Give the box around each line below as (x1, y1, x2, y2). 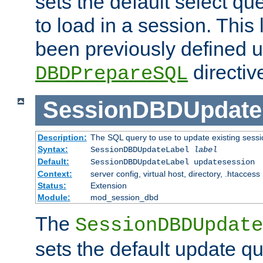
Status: (37, 180, 66, 190)
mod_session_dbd (90, 192, 159, 202)
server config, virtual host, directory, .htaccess (90, 168, 260, 178)
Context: (37, 168, 72, 178)
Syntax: (37, 144, 68, 154)
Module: (37, 192, 70, 202)
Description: (37, 132, 87, 142)
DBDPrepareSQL (35, 63, 188, 86)
